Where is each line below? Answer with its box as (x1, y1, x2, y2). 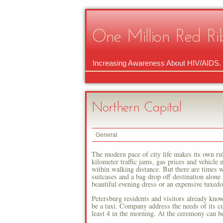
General (96, 131, 118, 138)
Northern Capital (91, 101, 182, 115)
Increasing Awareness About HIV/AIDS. (93, 58, 221, 67)
